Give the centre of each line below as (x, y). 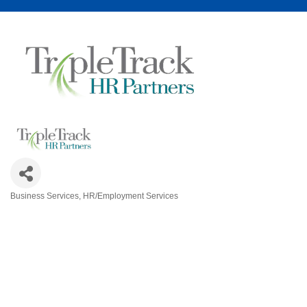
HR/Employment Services (131, 196)
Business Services (45, 196)
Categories (51, 208)
